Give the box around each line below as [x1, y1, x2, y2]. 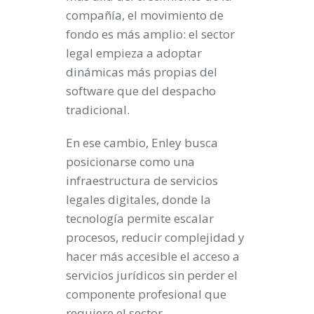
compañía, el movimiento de [66, 7, 224, 24]
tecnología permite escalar [66, 210, 214, 227]
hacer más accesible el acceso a [66, 248, 240, 265]
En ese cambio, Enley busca [66, 135, 218, 151]
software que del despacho [66, 83, 216, 100]
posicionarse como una [66, 153, 195, 170]
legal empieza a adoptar [66, 45, 202, 62]
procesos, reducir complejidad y [66, 229, 245, 246]
